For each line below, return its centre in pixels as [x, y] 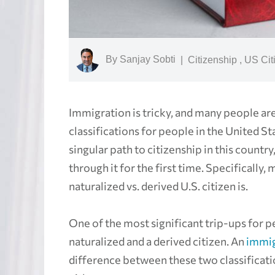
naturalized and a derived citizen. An [157, 242]
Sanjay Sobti [148, 60]
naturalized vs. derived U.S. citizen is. [158, 186]
